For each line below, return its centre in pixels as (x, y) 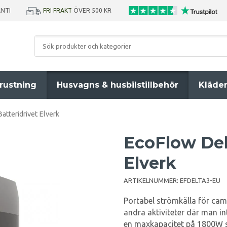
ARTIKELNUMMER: (152, 180)
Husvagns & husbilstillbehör (118, 85)
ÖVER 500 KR (93, 10)
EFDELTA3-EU (200, 180)
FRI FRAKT (58, 10)
